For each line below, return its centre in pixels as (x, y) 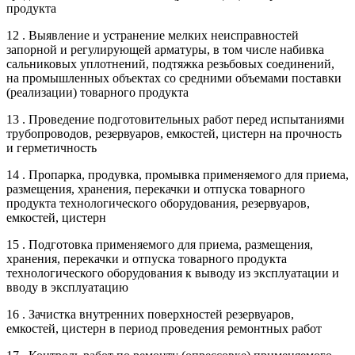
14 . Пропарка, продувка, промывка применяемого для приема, (177, 174)
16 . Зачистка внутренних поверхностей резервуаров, (150, 314)
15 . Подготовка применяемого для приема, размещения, (160, 244)
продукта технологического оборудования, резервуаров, (158, 203)
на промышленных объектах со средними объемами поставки (174, 78)
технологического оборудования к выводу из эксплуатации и (173, 273)
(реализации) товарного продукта (97, 92)
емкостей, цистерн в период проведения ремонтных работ (164, 328)
